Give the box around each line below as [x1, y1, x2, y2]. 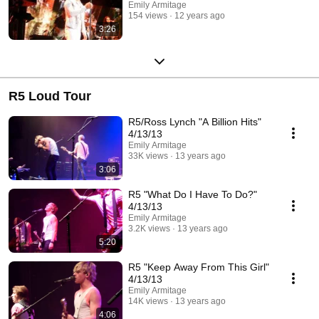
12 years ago [174, 10, 225, 21]
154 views [128, 10, 167, 21]
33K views [128, 150, 168, 161]
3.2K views [128, 223, 170, 234]
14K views [128, 296, 168, 306]
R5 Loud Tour [9, 88, 91, 103]
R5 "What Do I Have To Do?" [128, 188, 257, 200]
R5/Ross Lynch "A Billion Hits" [128, 115, 261, 127]
